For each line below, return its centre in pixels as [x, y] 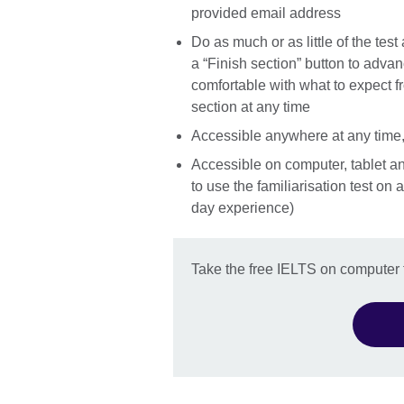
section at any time [251, 106]
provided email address [266, 13]
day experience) [243, 207]
